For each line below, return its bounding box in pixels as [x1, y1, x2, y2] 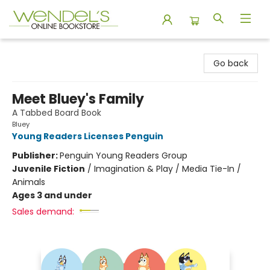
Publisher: [12, 149, 60, 162]
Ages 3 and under [12, 189, 92, 201]
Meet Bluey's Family [12, 90, 144, 108]
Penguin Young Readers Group [60, 149, 187, 162]
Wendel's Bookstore [9, 44, 91, 56]
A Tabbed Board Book [12, 107, 101, 119]
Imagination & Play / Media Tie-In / [94, 163, 241, 175]
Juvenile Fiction [12, 163, 85, 175]
